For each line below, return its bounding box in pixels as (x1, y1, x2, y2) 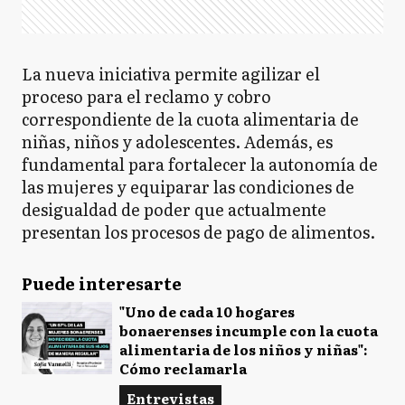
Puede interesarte (22, 270, 182, 296)
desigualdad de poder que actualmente (22, 196, 326, 221)
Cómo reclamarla (119, 357, 247, 379)
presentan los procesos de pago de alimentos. (22, 219, 375, 244)
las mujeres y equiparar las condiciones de (22, 174, 354, 199)
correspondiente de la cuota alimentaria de (22, 106, 359, 131)
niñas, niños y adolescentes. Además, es (22, 128, 333, 154)
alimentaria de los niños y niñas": (119, 338, 368, 360)
